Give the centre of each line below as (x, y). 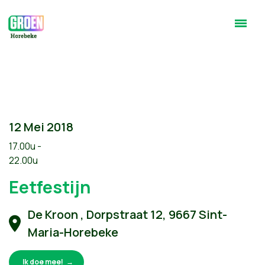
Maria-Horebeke (73, 232)
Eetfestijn (50, 187)
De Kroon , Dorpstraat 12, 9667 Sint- (127, 214)
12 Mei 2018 (41, 127)
